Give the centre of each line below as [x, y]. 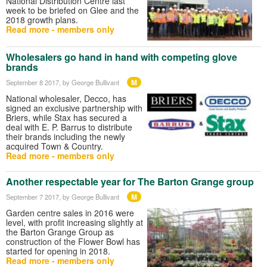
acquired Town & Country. [55, 146]
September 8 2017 [32, 82]
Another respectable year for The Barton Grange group [130, 181]
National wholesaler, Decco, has [66, 98]
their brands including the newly [66, 136]
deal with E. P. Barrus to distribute [69, 127]
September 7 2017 [32, 196]
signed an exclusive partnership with [74, 108]
